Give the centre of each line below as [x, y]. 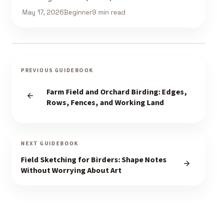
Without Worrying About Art [71, 170]
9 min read [108, 12]
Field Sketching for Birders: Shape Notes [94, 160]
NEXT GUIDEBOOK [50, 143]
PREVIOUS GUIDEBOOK [57, 70]
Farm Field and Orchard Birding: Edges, [116, 92]
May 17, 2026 [43, 12]
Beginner [78, 12]
